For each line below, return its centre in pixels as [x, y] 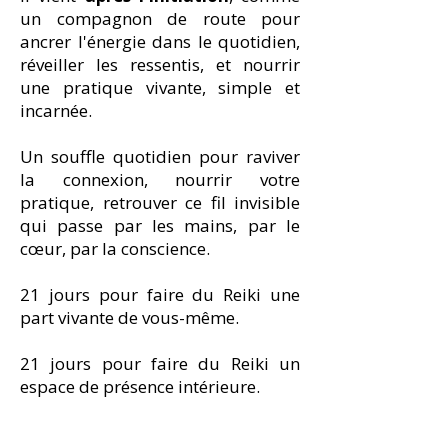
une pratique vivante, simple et [160, 87]
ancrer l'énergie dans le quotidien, [160, 41]
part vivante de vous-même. [131, 317]
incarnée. [58, 110]
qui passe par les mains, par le [160, 225]
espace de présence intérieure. [142, 386]
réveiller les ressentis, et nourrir [160, 64]
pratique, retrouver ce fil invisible [160, 202]
